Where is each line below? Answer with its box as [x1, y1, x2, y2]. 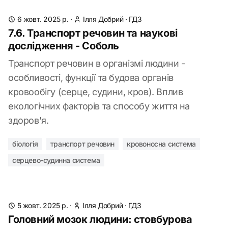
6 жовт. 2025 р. [17, 15, 69, 23]
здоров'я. [8, 115, 49, 126]
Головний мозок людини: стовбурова [8, 213, 192, 225]
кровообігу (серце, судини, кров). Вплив [8, 87, 183, 97]
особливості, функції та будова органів [8, 72, 174, 83]
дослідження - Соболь [8, 40, 119, 52]
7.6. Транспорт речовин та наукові [8, 27, 178, 39]
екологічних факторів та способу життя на [8, 101, 190, 111]
